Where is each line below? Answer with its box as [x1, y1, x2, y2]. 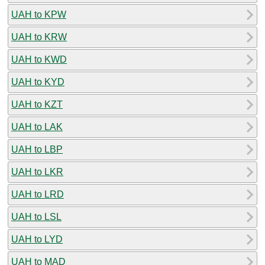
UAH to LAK [11, 121, 63, 132]
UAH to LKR [11, 166, 63, 177]
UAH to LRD [11, 189, 64, 199]
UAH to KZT [11, 99, 63, 109]
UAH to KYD [11, 76, 64, 87]
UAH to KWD [11, 54, 67, 64]
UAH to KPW [11, 9, 66, 20]
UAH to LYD [11, 234, 63, 244]
